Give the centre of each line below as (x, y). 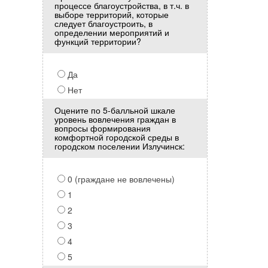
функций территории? (98, 41)
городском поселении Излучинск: (120, 146)
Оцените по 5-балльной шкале (115, 110)
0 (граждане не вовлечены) (120, 179)
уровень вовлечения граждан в (115, 119)
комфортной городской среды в (117, 137)
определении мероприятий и (112, 32)
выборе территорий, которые (112, 14)
